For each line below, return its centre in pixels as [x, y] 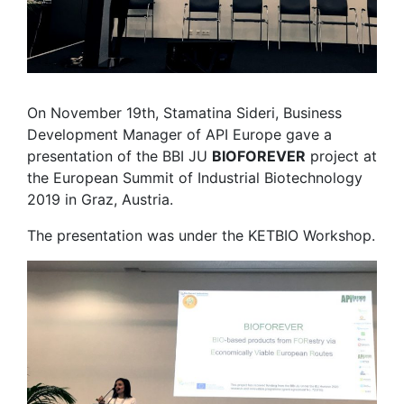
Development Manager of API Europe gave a [179, 134]
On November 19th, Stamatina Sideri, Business [184, 113]
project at [341, 156]
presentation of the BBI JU [119, 156]
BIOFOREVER [259, 156]
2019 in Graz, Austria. [100, 199]
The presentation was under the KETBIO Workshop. [201, 235]
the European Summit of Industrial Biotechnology [195, 178]
